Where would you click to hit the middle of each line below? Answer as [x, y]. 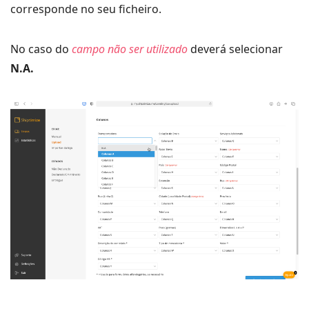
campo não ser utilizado [128, 49]
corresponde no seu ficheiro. [86, 9]
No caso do [40, 49]
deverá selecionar [235, 49]
